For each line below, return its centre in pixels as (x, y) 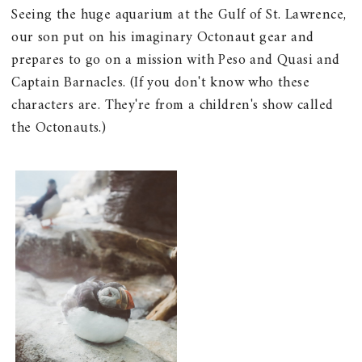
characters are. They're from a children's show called (173, 106)
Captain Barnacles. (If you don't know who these (161, 83)
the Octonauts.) (59, 128)
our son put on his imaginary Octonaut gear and (163, 38)
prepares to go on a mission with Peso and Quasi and (176, 61)
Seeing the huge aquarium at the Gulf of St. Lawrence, (179, 15)
